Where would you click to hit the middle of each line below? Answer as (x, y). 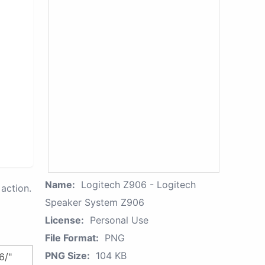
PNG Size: (67, 256)
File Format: (72, 238)
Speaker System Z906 (95, 202)
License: (64, 220)
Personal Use (119, 220)
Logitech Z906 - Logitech (138, 185)
